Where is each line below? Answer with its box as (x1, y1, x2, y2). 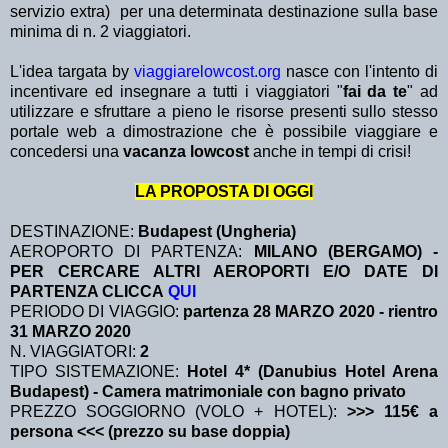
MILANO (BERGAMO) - (253, 243, 439, 261)
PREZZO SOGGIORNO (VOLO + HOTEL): (10, 403, 347, 421)
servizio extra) (10, 3, 110, 21)
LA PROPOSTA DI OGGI (135, 183, 313, 201)
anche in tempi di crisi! (253, 143, 411, 161)
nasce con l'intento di (281, 63, 438, 81)
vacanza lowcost (123, 143, 253, 161)
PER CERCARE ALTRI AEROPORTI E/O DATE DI (10, 263, 438, 281)
